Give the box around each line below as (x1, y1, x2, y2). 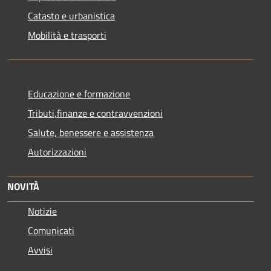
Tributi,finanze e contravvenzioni (28, 106, 163, 121)
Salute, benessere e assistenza (28, 125, 154, 140)
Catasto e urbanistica (28, 8, 115, 24)
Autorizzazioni (28, 145, 87, 160)
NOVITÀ (7, 179, 39, 194)
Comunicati (28, 223, 74, 238)
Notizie (28, 204, 57, 219)
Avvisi (28, 243, 53, 258)
